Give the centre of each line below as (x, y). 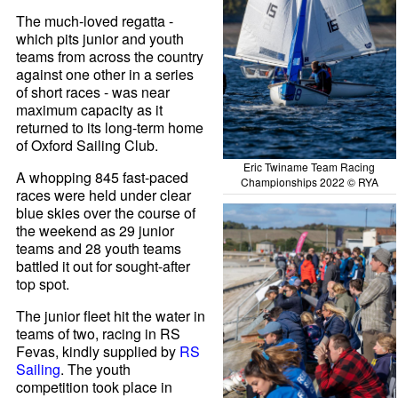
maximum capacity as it (90, 109)
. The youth (96, 369)
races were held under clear (104, 195)
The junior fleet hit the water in (111, 315)
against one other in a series (105, 74)
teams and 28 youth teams (99, 248)
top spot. (43, 283)
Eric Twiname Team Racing (310, 167)
